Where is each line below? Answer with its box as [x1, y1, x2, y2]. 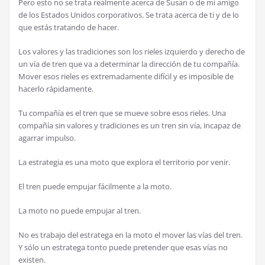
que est [18, 22, 44, 33]
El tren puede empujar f [18, 181, 101, 192]
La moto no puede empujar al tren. [18, 205, 143, 216]
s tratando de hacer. [49, 22, 119, 33]
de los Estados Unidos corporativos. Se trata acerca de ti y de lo [18, 9, 239, 20]
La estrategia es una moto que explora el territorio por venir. [18, 157, 230, 167]
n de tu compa [176, 59, 227, 69]
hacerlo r [18, 83, 49, 94]
